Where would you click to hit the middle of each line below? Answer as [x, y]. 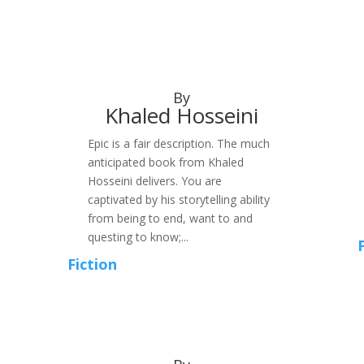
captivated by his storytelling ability [179, 200]
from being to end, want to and [171, 219]
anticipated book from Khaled [166, 162]
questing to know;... [139, 237]
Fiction [93, 264]
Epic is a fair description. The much [179, 144]
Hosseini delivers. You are [155, 181]
